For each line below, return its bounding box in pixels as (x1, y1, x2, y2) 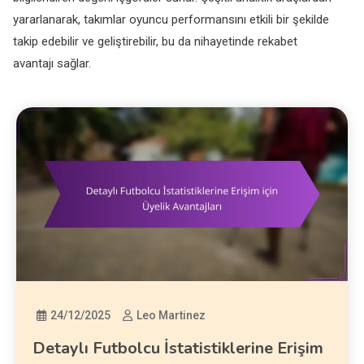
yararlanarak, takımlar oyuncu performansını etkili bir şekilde (13, 12, 330, 28)
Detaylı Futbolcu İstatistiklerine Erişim (32, 337, 324, 359)
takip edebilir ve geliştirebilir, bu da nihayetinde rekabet (13, 34, 298, 50)
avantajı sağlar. (13, 56, 92, 71)
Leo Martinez (136, 309, 206, 322)
